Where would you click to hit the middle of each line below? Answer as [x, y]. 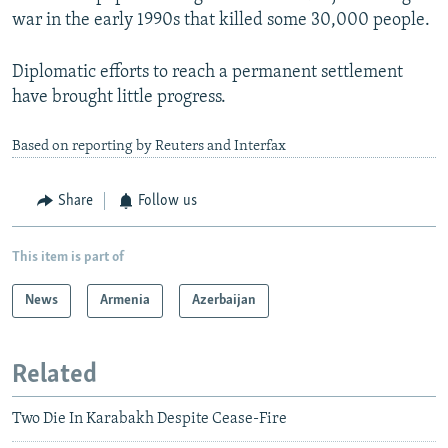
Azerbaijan [224, 300]
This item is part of [68, 257]
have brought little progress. [119, 98]
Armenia [125, 300]
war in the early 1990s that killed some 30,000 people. [221, 21]
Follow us [167, 201]
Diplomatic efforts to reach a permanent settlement [207, 73]
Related [54, 375]
